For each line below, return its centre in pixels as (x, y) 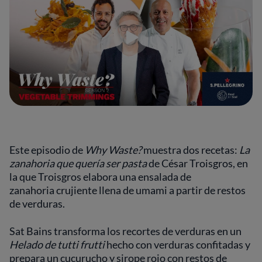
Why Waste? (113, 150)
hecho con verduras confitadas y (177, 244)
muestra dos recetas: (190, 150)
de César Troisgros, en (197, 163)
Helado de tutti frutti (57, 244)
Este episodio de (47, 150)
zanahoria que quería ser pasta (78, 163)
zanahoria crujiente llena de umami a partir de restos (127, 190)
